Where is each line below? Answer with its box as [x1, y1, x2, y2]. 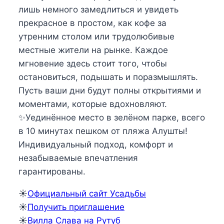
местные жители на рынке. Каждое [18, 44, 168, 55]
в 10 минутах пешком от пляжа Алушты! [18, 125, 187, 136]
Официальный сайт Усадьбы [27, 188, 146, 198]
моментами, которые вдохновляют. [18, 98, 167, 109]
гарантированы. [18, 166, 85, 176]
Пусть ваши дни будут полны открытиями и [18, 85, 201, 95]
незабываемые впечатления [18, 152, 138, 163]
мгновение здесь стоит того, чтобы [18, 58, 167, 68]
